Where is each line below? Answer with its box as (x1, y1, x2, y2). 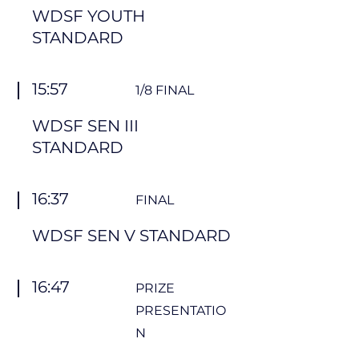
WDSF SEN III (32, 116, 139, 135)
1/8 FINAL (135, 83, 194, 98)
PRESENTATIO (135, 303, 226, 318)
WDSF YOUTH (32, 6, 145, 26)
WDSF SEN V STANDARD (32, 226, 231, 245)
